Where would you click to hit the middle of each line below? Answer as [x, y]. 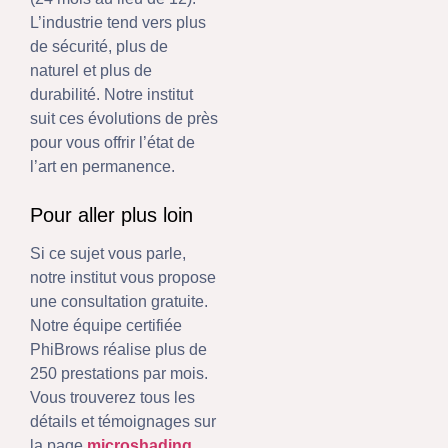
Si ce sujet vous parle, [108, 254]
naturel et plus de [91, 70]
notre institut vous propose [123, 278]
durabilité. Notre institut [111, 94]
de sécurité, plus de [99, 46]
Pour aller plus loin [111, 215]
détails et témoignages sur [123, 422]
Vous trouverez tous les [112, 398]
